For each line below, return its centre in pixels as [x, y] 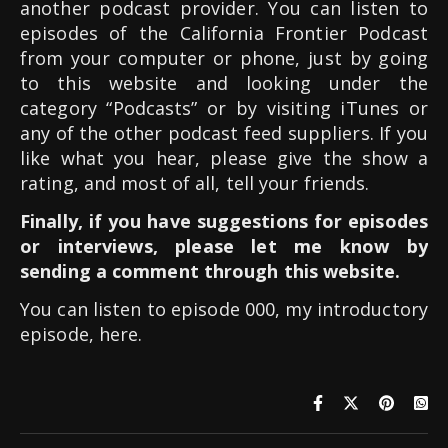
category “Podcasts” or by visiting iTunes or [224, 107]
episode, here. [81, 333]
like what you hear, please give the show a [224, 157]
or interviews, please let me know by [224, 245]
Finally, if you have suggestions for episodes [224, 220]
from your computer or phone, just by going [224, 57]
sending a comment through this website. [210, 270]
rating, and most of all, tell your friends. [195, 182]
